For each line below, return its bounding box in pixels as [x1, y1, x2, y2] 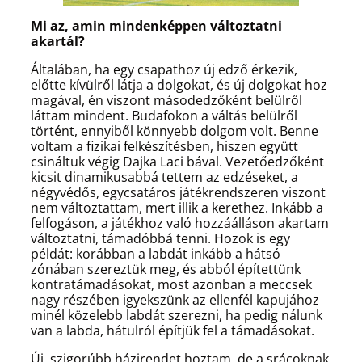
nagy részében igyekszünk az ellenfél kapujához [31, 290, 319, 309]
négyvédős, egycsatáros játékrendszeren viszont [31, 183, 326, 201]
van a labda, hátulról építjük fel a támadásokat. [31, 321, 314, 339]
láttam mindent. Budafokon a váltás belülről [31, 106, 297, 124]
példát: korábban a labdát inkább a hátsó [31, 244, 280, 263]
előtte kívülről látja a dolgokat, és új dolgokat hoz [31, 75, 327, 94]
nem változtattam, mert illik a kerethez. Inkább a [31, 198, 323, 217]
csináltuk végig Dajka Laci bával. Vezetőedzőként [31, 152, 324, 170]
